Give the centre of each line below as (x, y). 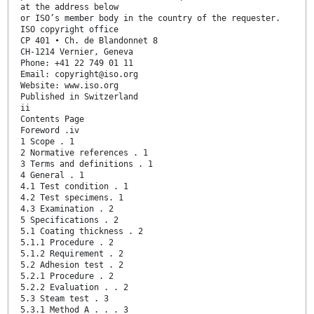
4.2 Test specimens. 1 (72, 197)
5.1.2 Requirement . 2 (72, 253)
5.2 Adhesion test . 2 (72, 265)
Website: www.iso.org (69, 85)
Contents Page (52, 119)
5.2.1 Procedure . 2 (67, 276)
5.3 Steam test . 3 (64, 298)
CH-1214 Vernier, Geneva (77, 52)
